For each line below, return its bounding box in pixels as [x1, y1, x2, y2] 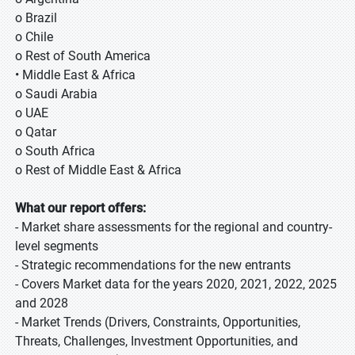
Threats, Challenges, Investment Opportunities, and [15, 334, 298, 349]
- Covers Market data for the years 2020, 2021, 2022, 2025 [15, 277, 337, 292]
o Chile [15, 29, 53, 44]
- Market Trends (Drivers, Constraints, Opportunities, [15, 315, 300, 330]
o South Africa [15, 143, 95, 158]
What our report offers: [15, 200, 146, 216]
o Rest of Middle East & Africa [15, 162, 181, 177]
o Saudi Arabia [15, 86, 97, 101]
